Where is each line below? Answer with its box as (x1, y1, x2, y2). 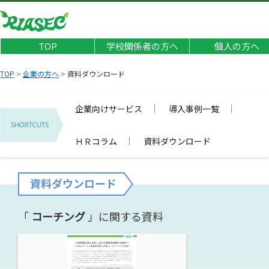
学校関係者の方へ (106, 40, 178, 52)
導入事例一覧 (169, 103, 219, 115)
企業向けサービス (75, 103, 142, 115)
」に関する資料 (85, 208, 163, 224)
